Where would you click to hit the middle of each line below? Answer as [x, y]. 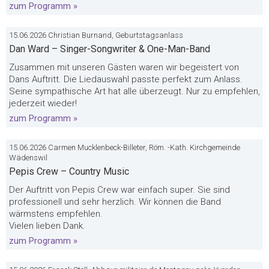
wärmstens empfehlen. [56, 214]
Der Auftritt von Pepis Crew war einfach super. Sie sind [119, 190]
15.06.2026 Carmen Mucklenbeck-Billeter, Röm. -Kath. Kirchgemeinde [125, 147]
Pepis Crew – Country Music [69, 171]
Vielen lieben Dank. [47, 226]
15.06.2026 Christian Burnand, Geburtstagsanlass [96, 35]
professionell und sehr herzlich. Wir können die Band [115, 202]
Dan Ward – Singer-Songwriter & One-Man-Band [110, 49]
